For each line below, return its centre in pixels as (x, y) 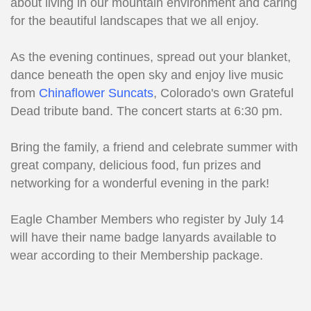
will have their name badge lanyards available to (143, 238)
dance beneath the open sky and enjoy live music (147, 75)
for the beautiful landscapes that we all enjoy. (136, 21)
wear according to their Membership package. (138, 256)
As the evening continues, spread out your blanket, (151, 57)
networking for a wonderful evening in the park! (140, 184)
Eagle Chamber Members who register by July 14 (147, 220)
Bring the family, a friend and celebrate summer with (154, 148)
